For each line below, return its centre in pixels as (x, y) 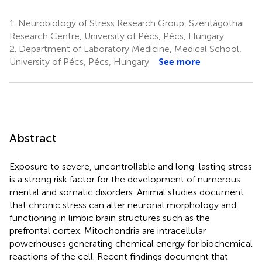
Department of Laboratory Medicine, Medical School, (129, 49)
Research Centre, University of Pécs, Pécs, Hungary (117, 36)
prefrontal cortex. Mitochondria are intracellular (108, 230)
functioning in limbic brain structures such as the (110, 218)
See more (180, 61)
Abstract (33, 138)
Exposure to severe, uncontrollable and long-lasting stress (131, 166)
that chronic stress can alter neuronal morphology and (123, 205)
